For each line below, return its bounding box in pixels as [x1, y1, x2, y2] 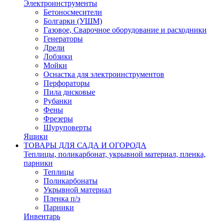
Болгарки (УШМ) [43, 17, 102, 25]
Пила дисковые [43, 88, 95, 96]
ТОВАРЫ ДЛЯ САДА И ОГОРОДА [24, 141, 147, 149]
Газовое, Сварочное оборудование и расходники [43, 26, 207, 34]
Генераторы [43, 35, 83, 43]
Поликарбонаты [43, 177, 98, 185]
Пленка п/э [43, 194, 80, 203]
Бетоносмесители [43, 8, 102, 16]
